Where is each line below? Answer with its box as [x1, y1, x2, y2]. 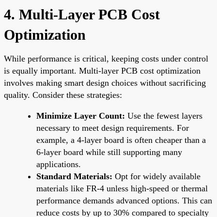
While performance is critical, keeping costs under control [4, 53, 208, 63]
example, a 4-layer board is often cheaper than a [36, 135, 206, 145]
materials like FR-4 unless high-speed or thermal [36, 183, 208, 193]
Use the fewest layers [125, 110, 202, 121]
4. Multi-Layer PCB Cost [4, 6, 160, 22]
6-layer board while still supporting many [36, 147, 182, 157]
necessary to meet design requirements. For [36, 123, 189, 133]
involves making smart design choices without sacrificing [4, 77, 206, 88]
